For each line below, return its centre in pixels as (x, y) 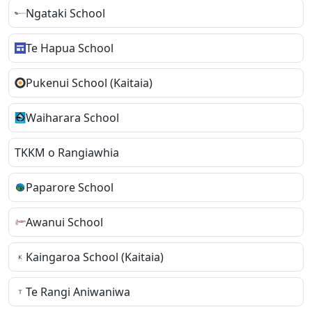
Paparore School (70, 187)
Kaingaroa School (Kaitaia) (95, 257)
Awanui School (64, 222)
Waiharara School (72, 117)
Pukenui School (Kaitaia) (89, 83)
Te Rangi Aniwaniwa (78, 291)
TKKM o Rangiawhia (67, 152)
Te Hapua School (70, 48)
